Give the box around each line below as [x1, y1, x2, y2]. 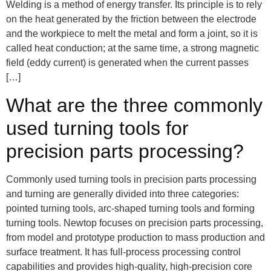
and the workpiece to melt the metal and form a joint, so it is [6, 28, 258, 39]
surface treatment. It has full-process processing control [6, 246, 241, 257]
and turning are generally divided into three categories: [6, 188, 239, 199]
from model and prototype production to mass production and [6, 232, 265, 243]
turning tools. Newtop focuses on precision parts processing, [6, 217, 263, 228]
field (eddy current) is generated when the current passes [6, 57, 249, 68]
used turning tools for [6, 117, 189, 139]
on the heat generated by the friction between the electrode [6, 14, 256, 25]
